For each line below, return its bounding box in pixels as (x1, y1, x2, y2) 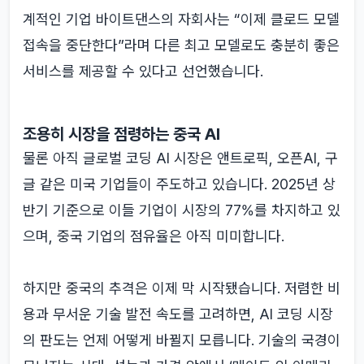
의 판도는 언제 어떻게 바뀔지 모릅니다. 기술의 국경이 (23, 331, 340, 349)
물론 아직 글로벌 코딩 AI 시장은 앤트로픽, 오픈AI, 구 (23, 149, 338, 167)
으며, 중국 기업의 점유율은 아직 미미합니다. (23, 227, 284, 245)
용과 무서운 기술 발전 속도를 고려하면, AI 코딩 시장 (23, 305, 333, 323)
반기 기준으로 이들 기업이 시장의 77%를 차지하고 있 (23, 201, 340, 219)
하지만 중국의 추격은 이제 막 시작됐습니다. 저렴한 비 (23, 279, 340, 297)
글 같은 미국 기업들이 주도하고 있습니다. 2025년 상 (23, 175, 336, 193)
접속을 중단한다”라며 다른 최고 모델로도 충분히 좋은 (23, 37, 340, 54)
